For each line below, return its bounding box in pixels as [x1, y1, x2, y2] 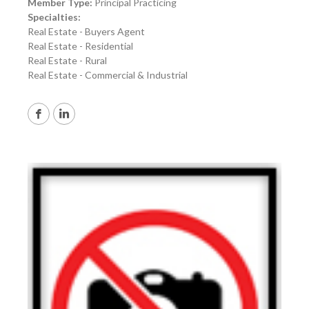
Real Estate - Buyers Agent [28, 26, 145, 38]
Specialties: [28, 11, 81, 23]
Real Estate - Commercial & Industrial [28, 69, 188, 81]
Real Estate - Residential [28, 40, 133, 52]
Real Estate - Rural [28, 54, 107, 67]
